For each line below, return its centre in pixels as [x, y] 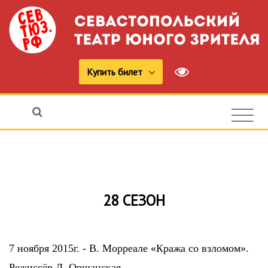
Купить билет [116, 71]
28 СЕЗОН [134, 200]
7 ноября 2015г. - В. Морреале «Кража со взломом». [129, 248]
